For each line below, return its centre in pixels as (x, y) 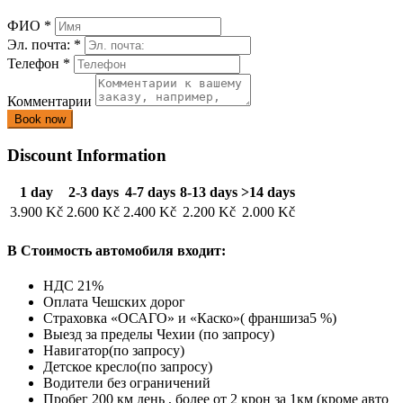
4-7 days (150, 193)
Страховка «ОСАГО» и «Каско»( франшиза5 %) (190, 318)
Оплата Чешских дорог (114, 302)
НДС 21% (73, 286)
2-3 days (93, 193)
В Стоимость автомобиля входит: (116, 250)
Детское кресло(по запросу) (128, 367)
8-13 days (209, 193)
